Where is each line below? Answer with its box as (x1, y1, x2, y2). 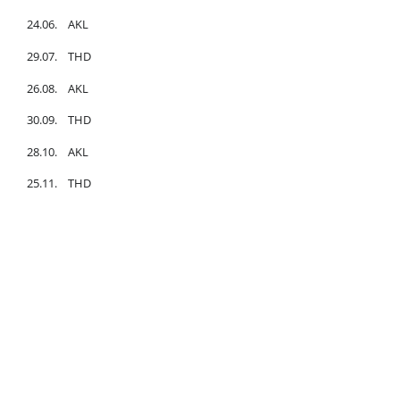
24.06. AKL (26, 16, 88, 33)
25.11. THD (26, 175, 91, 192)
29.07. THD (26, 48, 91, 65)
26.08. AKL (26, 79, 88, 96)
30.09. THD (26, 112, 91, 129)
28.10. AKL (26, 143, 88, 160)
